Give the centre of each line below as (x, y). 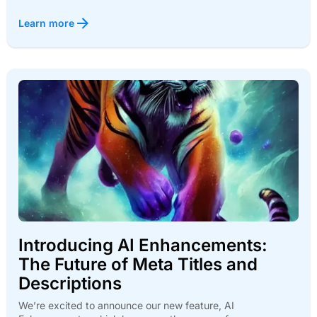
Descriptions (70, 284)
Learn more (46, 23)
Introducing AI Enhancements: (143, 246)
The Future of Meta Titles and (138, 265)
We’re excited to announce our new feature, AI (126, 306)
